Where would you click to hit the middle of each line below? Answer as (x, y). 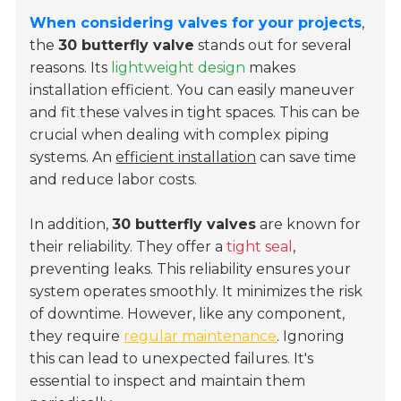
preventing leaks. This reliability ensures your (191, 269)
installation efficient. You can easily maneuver (192, 90)
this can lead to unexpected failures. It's (172, 359)
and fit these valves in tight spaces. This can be (195, 113)
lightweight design (179, 68)
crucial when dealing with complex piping (180, 135)
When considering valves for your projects (196, 23)
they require (77, 337)
